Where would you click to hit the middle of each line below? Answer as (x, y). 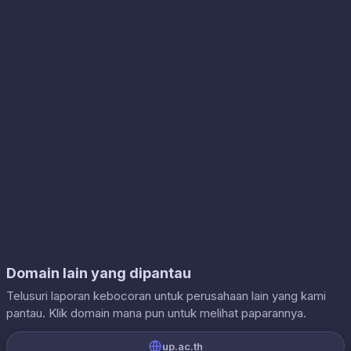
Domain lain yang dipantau (99, 273)
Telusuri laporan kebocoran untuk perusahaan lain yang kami (166, 296)
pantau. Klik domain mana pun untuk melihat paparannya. (156, 313)
